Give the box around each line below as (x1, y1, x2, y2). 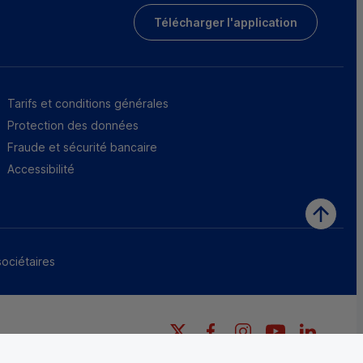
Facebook (220, 321, 275, 335)
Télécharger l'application (154, 15, 297, 29)
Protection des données (7, 118, 139, 132)
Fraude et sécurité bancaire (7, 140, 158, 154)
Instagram (252, 321, 310, 335)
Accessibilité (7, 162, 75, 176)
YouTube (284, 321, 335, 335)
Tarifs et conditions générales (7, 96, 169, 110)
